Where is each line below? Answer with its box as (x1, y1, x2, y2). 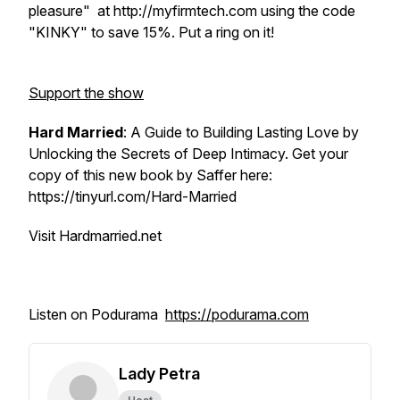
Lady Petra (119, 364, 200, 383)
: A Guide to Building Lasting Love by (123, 123, 359, 141)
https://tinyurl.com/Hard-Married (29, 187, 237, 205)
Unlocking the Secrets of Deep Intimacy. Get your (29, 145, 348, 162)
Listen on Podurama (29, 305, 165, 323)
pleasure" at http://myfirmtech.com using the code (29, 2, 355, 20)
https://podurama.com (165, 305, 309, 323)
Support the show (29, 84, 144, 102)
